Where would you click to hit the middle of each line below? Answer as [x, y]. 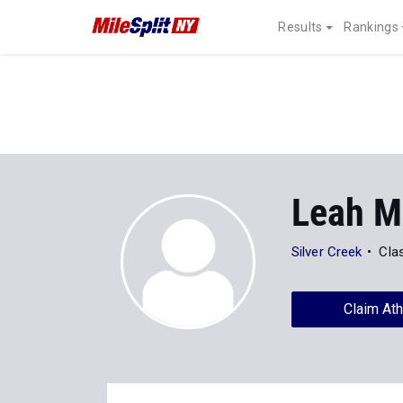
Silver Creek [327, 252]
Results [300, 27]
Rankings [371, 27]
